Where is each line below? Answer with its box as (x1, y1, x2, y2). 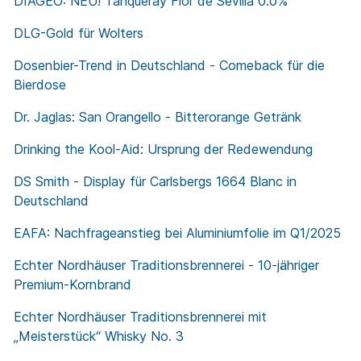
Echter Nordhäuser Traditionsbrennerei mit (14, 309, 267, 326)
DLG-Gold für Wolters (14, 25, 143, 42)
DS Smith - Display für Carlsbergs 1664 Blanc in (14, 173, 297, 190)
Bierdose (14, 77, 66, 93)
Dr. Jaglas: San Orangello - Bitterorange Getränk (14, 109, 301, 126)
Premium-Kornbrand (14, 276, 131, 293)
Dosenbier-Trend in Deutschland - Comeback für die (14, 57, 325, 74)
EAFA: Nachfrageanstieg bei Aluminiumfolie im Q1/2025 (14, 225, 341, 242)
